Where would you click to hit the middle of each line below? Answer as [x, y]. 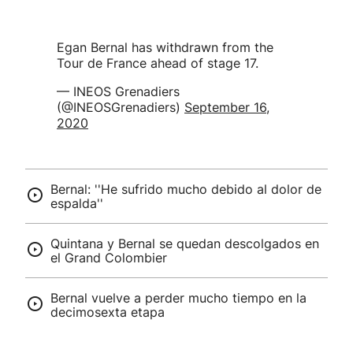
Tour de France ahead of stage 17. [158, 63]
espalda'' [77, 203]
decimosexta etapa [108, 312]
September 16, [227, 107]
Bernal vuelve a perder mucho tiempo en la [178, 298]
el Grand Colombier [109, 258]
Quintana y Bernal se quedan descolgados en [185, 243]
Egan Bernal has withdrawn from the [165, 47]
